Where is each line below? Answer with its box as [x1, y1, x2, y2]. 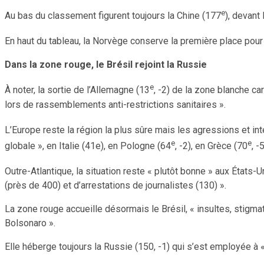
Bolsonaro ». [5, 217, 58, 229]
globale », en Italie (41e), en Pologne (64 [5, 140, 171, 152]
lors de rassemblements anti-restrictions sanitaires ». [5, 98, 226, 110]
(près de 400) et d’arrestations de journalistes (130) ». [5, 180, 226, 192]
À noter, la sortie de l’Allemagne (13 [5, 84, 150, 96]
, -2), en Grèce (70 [175, 140, 247, 152]
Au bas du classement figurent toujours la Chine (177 [5, 9, 221, 21]
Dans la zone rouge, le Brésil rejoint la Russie [5, 59, 207, 71]
